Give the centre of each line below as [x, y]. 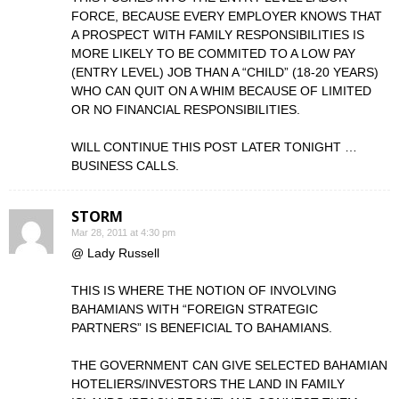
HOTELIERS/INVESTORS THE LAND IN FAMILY [208, 384]
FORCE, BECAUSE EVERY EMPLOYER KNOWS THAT [227, 16]
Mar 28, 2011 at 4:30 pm [123, 232]
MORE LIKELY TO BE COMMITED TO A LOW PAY [213, 53]
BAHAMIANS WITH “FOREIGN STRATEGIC [195, 309]
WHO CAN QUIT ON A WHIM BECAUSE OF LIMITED [221, 91]
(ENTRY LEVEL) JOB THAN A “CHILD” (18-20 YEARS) [225, 72]
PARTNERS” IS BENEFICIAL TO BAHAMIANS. [202, 328]
